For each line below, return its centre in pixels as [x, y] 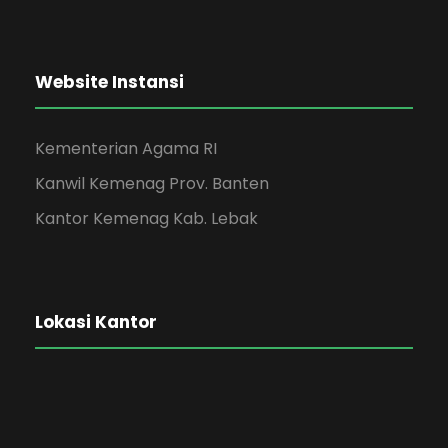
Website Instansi [109, 81]
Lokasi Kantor [96, 321]
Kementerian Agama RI [126, 148]
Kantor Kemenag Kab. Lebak [146, 218]
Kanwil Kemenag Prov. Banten [152, 183]
